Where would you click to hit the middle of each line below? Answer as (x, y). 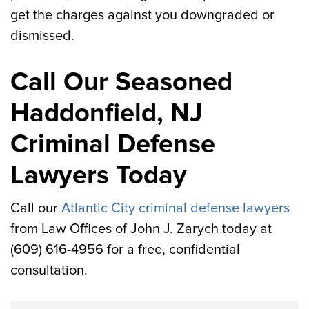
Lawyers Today (99, 175)
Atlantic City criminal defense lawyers (176, 208)
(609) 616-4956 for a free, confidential (125, 250)
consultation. (49, 270)
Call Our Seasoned (121, 82)
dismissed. (42, 36)
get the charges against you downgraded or (142, 15)
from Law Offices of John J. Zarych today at (141, 229)
